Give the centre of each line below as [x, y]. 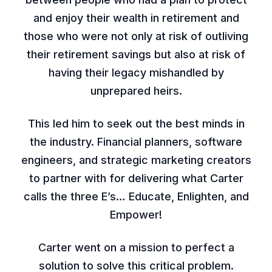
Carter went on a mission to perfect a [136, 247]
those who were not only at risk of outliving [136, 36]
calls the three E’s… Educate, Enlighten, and [136, 196]
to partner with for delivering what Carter [136, 178]
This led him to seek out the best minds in [136, 123]
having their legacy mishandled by [136, 72]
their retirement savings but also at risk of [136, 54]
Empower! [136, 214]
